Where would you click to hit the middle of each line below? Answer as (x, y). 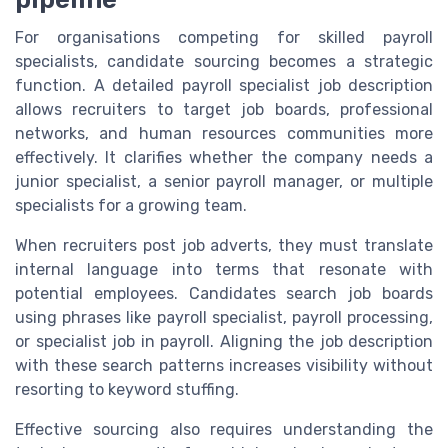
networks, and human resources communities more (224, 133)
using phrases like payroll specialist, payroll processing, (224, 317)
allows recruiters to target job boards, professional (224, 109)
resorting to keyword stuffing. (127, 389)
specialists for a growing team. (131, 205)
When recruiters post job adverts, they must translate (224, 245)
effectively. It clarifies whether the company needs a (224, 157)
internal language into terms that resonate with (224, 269)
